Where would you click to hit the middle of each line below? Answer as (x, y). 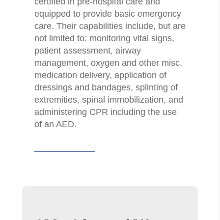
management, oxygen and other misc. (108, 63)
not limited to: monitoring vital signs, (104, 39)
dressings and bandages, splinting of (106, 88)
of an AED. (55, 124)
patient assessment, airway (87, 51)
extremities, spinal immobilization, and (109, 100)
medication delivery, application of (100, 75)
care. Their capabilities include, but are (110, 26)
